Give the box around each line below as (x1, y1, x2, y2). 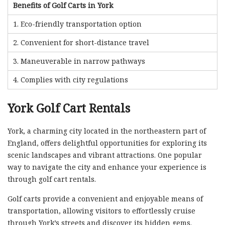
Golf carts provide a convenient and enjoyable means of (8, 193, 203, 203)
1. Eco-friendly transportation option (13, 19, 142, 29)
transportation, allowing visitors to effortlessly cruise (8, 205, 195, 215)
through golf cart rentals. (8, 174, 96, 184)
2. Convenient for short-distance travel (13, 37, 149, 47)
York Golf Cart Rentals (8, 99, 130, 116)
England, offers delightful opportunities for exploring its (8, 138, 207, 148)
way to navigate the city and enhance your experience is (8, 162, 206, 172)
